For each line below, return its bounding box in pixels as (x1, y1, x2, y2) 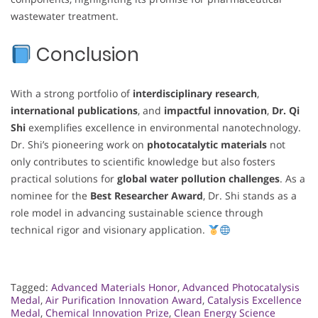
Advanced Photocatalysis (182, 280, 300, 295)
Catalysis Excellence (207, 293, 302, 307)
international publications (11, 104, 138, 118)
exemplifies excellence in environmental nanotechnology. (26, 121, 301, 135)
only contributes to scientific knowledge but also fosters (11, 155, 275, 169)
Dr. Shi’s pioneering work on (11, 138, 147, 152)
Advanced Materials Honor (51, 280, 177, 295)
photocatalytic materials (147, 138, 267, 152)
